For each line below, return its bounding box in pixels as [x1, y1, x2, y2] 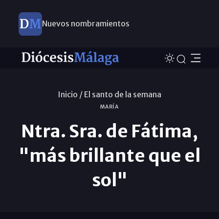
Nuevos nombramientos [42, 19, 130, 28]
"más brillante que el [19, 144, 200, 167]
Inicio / [58, 89, 83, 99]
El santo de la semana [84, 89, 161, 99]
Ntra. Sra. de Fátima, [21, 120, 198, 142]
